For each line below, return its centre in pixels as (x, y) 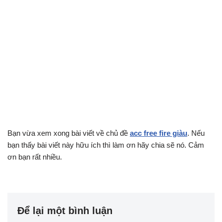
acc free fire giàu (159, 133)
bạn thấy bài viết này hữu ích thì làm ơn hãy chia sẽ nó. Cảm (106, 145)
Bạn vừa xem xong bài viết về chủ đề (69, 133)
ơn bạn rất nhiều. (35, 157)
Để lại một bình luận (65, 211)
